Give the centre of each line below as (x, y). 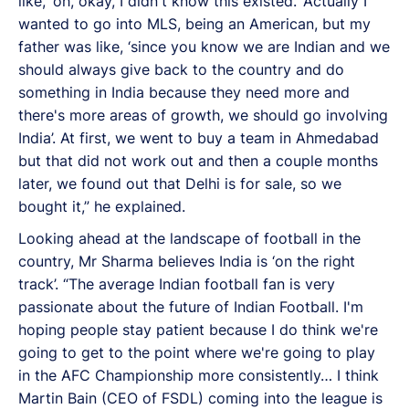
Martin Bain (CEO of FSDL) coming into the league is (200, 398)
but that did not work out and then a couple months (198, 160)
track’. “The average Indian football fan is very (177, 283)
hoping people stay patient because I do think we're (198, 329)
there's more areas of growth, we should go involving (203, 115)
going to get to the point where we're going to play (197, 352)
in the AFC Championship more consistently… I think (199, 375)
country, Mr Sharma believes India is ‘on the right (187, 261)
